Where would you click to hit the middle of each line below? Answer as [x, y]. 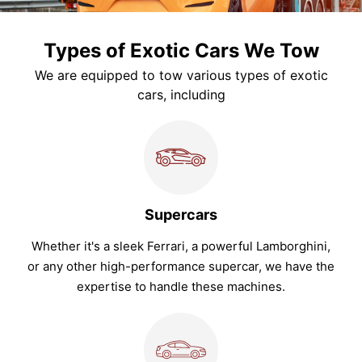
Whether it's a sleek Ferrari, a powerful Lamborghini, [181, 246]
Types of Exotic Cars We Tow [181, 51]
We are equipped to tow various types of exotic [181, 76]
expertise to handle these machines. [181, 287]
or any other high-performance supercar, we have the [181, 267]
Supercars [181, 215]
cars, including [181, 95]
